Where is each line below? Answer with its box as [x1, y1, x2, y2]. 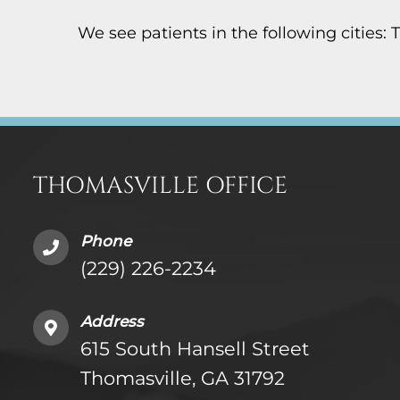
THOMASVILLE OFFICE [33, 170, 287, 202]
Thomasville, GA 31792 [80, 366, 285, 389]
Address [80, 312, 144, 330]
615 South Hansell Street [80, 337, 310, 360]
